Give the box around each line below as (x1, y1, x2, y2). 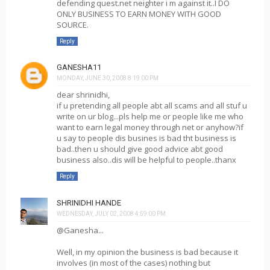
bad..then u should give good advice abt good (56, 143, 223, 154)
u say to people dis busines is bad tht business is (56, 133, 236, 143)
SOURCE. (56, 19, 89, 30)
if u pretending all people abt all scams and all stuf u (56, 100, 247, 111)
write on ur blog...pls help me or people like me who (56, 111, 243, 122)
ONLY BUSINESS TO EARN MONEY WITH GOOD (56, 8, 221, 19)
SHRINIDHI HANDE (56, 198, 121, 207)
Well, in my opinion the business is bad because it (56, 246, 238, 257)
